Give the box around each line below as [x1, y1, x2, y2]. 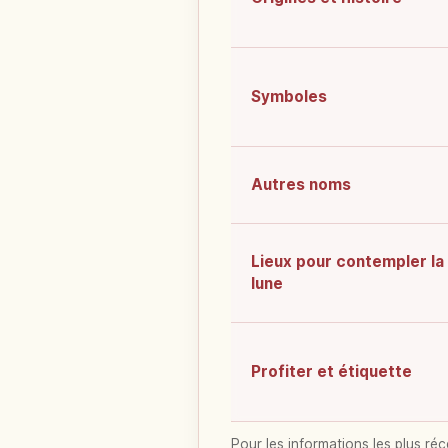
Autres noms [251, 175, 351, 195]
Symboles [251, 87, 327, 107]
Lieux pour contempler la [251, 252, 444, 272]
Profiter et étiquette [251, 362, 412, 382]
